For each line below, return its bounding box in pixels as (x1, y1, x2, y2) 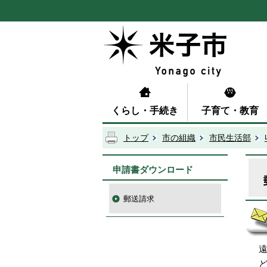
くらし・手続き (111, 104, 178, 117)
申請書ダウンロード (113, 163, 193, 175)
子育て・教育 (201, 104, 259, 117)
